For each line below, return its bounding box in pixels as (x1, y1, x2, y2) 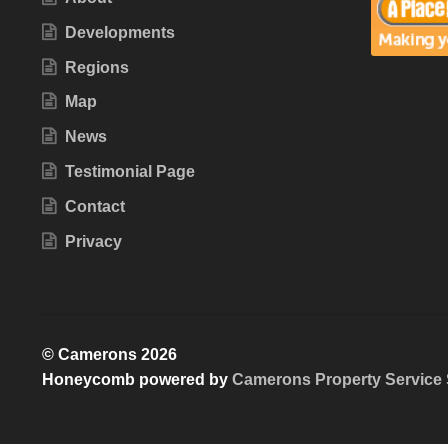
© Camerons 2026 (41, 346, 177, 364)
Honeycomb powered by (41, 371, 232, 389)
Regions (64, 58, 129, 76)
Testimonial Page (64, 163, 195, 181)
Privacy (64, 232, 122, 250)
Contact (64, 198, 125, 215)
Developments (64, 23, 175, 41)
